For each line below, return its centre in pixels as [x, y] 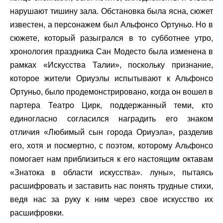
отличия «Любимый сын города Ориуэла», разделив [111, 132]
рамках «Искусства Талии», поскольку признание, [111, 65]
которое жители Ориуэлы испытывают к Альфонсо [111, 78]
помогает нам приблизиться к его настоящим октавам [111, 159]
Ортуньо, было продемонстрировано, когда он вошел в [111, 92]
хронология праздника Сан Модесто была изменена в [111, 51]
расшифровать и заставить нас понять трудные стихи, [111, 186]
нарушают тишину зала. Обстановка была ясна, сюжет [111, 11]
